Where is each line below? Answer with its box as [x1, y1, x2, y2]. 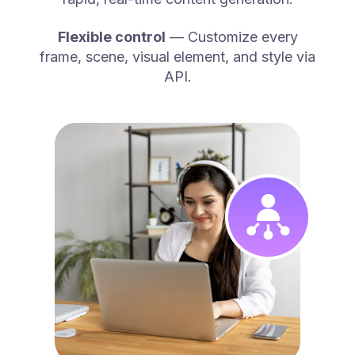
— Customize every [165, 29, 298, 46]
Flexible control [57, 29, 166, 46]
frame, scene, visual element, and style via [40, 48, 315, 66]
